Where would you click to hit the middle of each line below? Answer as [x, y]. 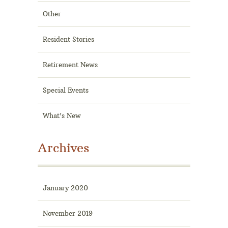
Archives [63, 148]
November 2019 [68, 213]
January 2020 [65, 188]
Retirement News [70, 65]
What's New [62, 116]
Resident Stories [68, 39]
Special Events [66, 90]
